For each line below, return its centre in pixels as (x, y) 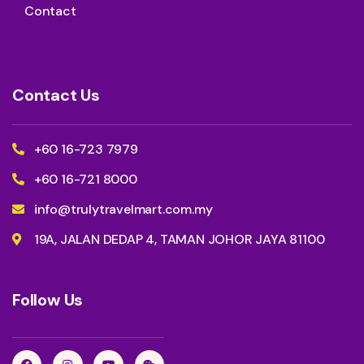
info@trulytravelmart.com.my (123, 210)
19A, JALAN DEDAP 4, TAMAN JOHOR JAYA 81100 (179, 240)
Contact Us (56, 95)
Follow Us (48, 300)
